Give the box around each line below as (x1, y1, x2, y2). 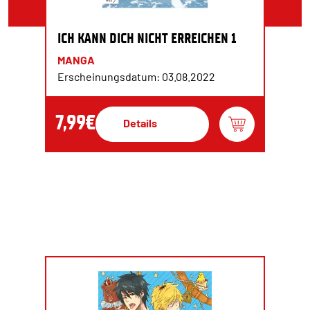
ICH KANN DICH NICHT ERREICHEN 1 (57, 30, 236, 46)
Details (123, 116, 157, 129)
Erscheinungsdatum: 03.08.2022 (57, 70, 215, 83)
